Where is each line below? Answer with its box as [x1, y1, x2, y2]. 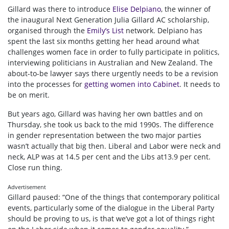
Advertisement [8, 183, 46, 191]
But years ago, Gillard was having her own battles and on [8, 109, 203, 119]
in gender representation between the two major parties [8, 130, 201, 141]
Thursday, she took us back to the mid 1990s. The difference [8, 120, 214, 130]
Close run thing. [8, 163, 62, 173]
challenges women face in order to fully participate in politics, [8, 47, 219, 57]
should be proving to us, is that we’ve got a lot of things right [8, 214, 215, 224]
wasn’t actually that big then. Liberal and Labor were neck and [8, 141, 221, 151]
